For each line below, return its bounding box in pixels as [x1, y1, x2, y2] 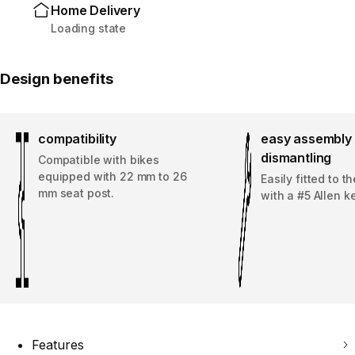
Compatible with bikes [38, 152, 160, 166]
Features [32, 336, 84, 353]
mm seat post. [38, 185, 115, 200]
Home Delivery [51, 2, 140, 18]
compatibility [38, 130, 116, 147]
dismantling [261, 149, 332, 166]
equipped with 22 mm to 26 [38, 169, 187, 183]
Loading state [51, 21, 127, 35]
